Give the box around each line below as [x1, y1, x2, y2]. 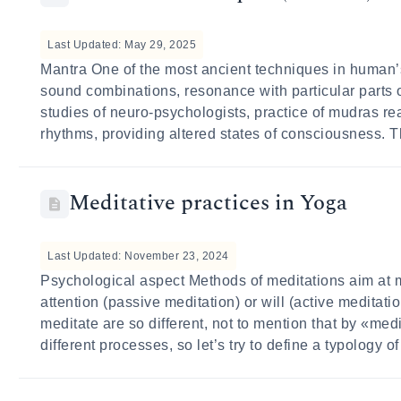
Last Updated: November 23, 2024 [47, 250, 229, 262]
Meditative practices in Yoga [69, 187, 348, 219]
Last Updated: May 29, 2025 [47, 38, 197, 51]
